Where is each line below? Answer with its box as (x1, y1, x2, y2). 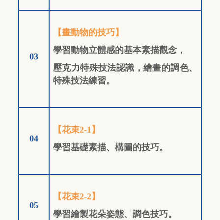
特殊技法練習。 (53, 75, 115, 85)
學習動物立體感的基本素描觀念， (53, 45, 186, 55)
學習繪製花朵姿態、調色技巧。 (53, 209, 177, 219)
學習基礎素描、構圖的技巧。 (53, 142, 168, 152)
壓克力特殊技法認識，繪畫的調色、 (53, 62, 197, 73)
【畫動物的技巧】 (53, 27, 124, 37)
